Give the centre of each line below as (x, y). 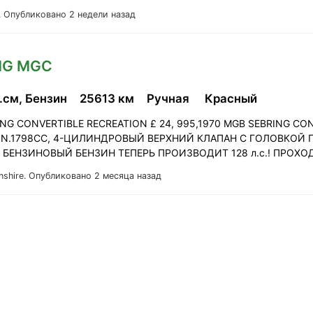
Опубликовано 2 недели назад (70, 14)
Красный (232, 98)
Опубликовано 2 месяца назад (95, 175)
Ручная (171, 98)
